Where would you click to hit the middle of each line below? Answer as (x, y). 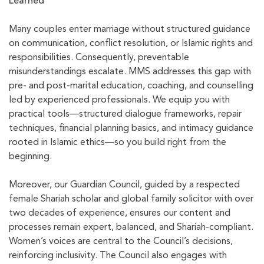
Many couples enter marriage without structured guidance (130, 30)
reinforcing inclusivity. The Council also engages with (118, 256)
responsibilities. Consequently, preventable (99, 58)
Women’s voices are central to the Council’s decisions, (121, 242)
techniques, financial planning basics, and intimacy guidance (131, 129)
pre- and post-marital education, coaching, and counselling (131, 86)
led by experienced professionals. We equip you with (119, 100)
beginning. (30, 157)
